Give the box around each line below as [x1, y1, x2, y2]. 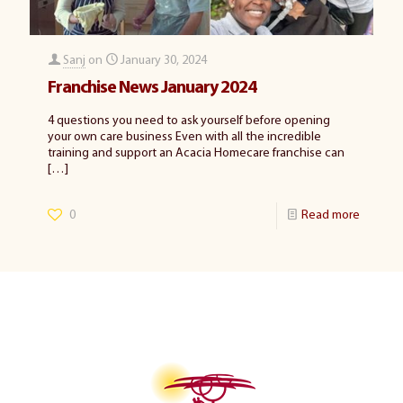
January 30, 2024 [121, 54, 207, 68]
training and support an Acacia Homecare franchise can [48, 147, 345, 161]
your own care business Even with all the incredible [48, 130, 321, 145]
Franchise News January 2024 [48, 79, 256, 98]
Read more [301, 209, 360, 223]
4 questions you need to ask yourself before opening [48, 114, 330, 129]
